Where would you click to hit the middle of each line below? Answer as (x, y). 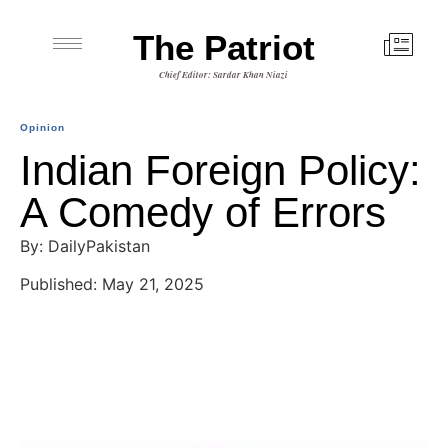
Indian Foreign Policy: (220, 170)
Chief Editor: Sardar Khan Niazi (224, 74)
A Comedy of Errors (203, 212)
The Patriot (223, 47)
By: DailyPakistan (85, 246)
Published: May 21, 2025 (112, 284)
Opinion (42, 127)
